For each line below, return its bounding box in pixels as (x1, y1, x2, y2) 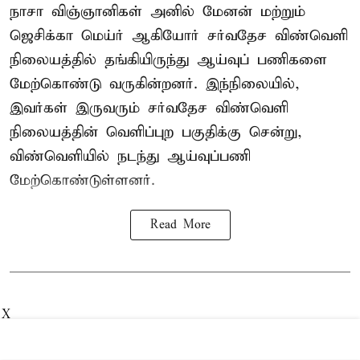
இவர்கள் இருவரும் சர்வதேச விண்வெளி (10, 98, 288, 117)
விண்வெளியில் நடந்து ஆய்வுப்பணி (10, 146, 251, 166)
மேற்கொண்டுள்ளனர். (10, 170, 155, 190)
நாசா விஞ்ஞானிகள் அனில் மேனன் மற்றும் (10, 2, 305, 21)
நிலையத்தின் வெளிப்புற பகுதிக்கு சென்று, (10, 122, 302, 141)
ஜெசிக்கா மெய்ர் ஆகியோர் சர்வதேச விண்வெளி (10, 26, 348, 45)
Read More (149, 217, 211, 232)
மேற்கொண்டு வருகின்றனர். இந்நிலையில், (10, 74, 300, 93)
